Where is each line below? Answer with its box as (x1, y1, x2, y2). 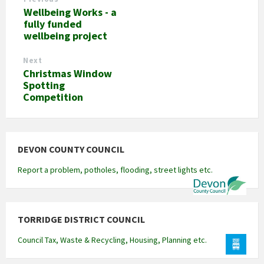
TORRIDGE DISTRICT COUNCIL (18, 213, 145, 226)
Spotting (23, 78, 65, 93)
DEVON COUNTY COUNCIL (18, 143, 124, 156)
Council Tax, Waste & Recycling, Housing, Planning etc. (18, 235, 207, 246)
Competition (23, 90, 83, 104)
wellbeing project (24, 29, 107, 43)
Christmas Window (23, 67, 112, 81)
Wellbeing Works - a (24, 5, 117, 19)
